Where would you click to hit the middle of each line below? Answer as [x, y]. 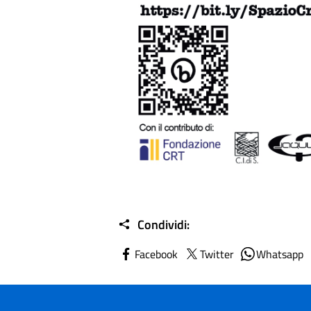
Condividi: [162, 225]
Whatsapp [280, 254]
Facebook [157, 254]
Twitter [217, 254]
